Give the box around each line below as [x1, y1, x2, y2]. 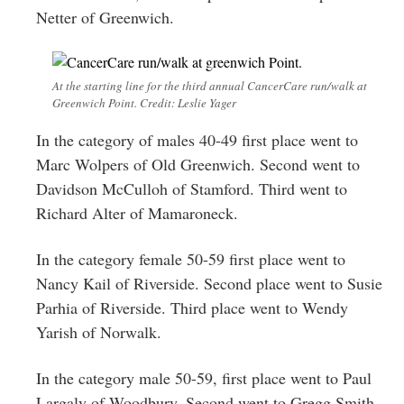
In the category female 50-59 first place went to [36, 247, 345, 270]
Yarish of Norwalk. [36, 320, 161, 343]
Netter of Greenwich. [36, 5, 174, 28]
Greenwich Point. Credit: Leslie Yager [52, 94, 236, 111]
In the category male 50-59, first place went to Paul [36, 366, 372, 389]
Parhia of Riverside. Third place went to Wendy [36, 296, 348, 318]
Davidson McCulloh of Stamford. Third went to [36, 177, 347, 199]
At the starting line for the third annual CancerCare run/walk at [52, 77, 367, 94]
